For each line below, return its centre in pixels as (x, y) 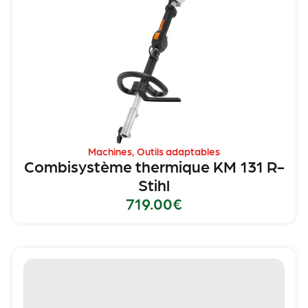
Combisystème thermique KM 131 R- (154, 166)
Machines (110, 152)
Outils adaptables (178, 152)
